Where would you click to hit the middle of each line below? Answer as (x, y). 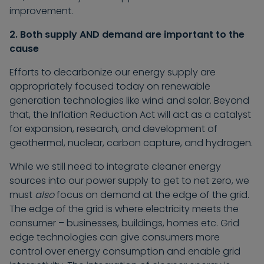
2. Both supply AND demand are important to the (127, 35)
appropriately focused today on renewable (110, 87)
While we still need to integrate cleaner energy (115, 167)
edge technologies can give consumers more (115, 237)
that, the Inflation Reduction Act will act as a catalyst (130, 115)
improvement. (41, 11)
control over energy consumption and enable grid (125, 252)
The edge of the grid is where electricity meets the (124, 209)
